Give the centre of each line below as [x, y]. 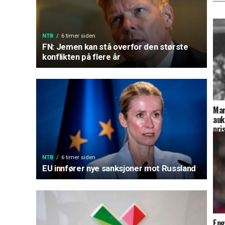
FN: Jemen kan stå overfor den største [115, 47]
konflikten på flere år [81, 57]
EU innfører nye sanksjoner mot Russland [119, 168]
